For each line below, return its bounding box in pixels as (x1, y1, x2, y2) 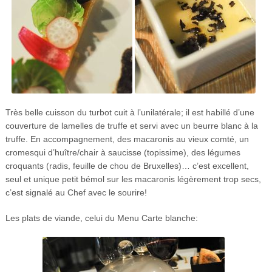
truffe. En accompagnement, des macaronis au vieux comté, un (5, 134, 249, 144)
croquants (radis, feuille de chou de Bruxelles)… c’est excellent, (5, 160, 249, 171)
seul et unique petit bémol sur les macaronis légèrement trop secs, (5, 174, 261, 184)
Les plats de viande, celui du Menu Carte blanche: (5, 212, 198, 223)
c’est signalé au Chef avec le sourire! (5, 187, 147, 197)
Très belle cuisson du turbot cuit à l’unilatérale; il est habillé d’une (5, 107, 254, 117)
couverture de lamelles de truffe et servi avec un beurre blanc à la (5, 120, 258, 131)
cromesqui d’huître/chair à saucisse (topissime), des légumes (5, 147, 240, 157)
